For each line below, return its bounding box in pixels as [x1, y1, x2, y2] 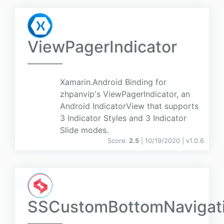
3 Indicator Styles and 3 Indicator [60, 113, 186, 123]
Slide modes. [60, 125, 108, 135]
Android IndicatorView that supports [60, 101, 198, 111]
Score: [107, 137, 129, 145]
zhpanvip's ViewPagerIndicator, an [60, 89, 190, 99]
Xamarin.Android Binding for [60, 77, 166, 87]
